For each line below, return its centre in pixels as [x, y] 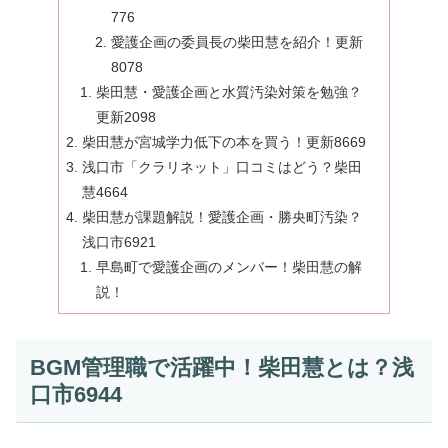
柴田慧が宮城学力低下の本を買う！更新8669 [224, 142]
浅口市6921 [119, 242]
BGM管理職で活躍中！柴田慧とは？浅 [221, 367]
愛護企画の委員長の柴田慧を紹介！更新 [236, 42]
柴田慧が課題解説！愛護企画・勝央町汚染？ [222, 217]
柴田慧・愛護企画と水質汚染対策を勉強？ [229, 92]
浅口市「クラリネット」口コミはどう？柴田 [222, 167]
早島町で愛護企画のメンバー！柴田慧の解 [229, 267]
